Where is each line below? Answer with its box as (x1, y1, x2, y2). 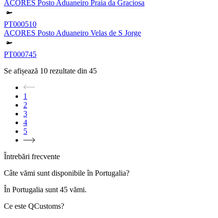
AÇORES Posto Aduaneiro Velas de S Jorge (4, 28, 141, 37)
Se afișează (4, 66, 38, 75)
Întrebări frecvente (4, 152, 60, 161)
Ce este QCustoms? (4, 201, 64, 210)
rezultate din (50, 66, 87, 75)
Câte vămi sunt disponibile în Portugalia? (4, 168, 129, 177)
